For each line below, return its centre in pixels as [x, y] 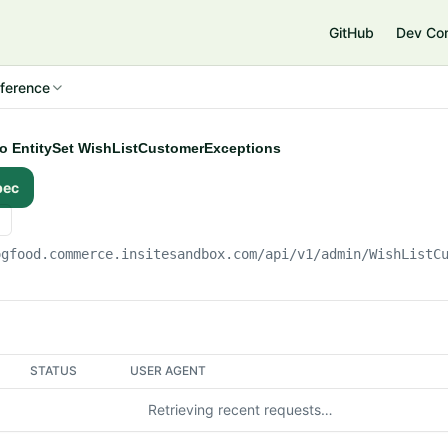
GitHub [351, 32]
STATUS [54, 370]
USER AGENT [168, 370]
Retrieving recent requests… [240, 409]
